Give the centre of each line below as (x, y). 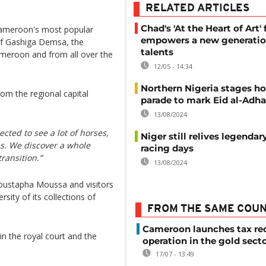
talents (157, 52)
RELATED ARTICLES (197, 9)
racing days (167, 148)
